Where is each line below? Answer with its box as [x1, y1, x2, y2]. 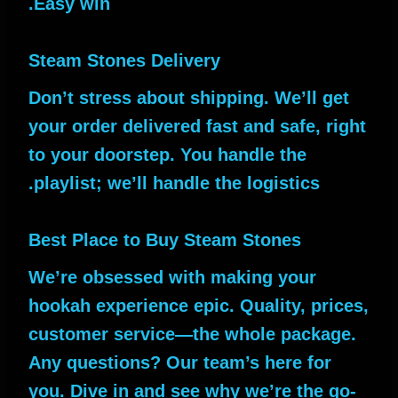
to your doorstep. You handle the [28, 145, 306, 165]
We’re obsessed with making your [28, 267, 316, 288]
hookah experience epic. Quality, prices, [28, 296, 369, 316]
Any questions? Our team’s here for [28, 353, 331, 373]
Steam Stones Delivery [28, 51, 220, 71]
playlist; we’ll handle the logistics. [34, 173, 320, 194]
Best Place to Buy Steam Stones [28, 230, 301, 251]
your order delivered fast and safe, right [28, 116, 366, 137]
